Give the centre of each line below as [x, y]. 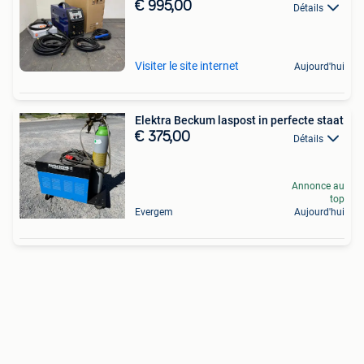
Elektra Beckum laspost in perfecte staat [239, 121]
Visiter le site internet [187, 66]
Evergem [154, 212]
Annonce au [318, 186]
